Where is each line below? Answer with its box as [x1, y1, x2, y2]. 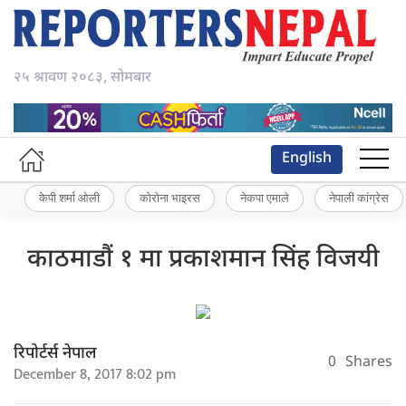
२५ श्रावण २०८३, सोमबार [14, 69, 151, 89]
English [282, 149, 332, 169]
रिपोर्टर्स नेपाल [14, 343, 97, 364]
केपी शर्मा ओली [39, 190, 100, 206]
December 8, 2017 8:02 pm [14, 362, 176, 387]
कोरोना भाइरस [140, 190, 200, 206]
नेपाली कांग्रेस [329, 190, 389, 206]
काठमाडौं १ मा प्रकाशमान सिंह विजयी [26, 243, 380, 276]
